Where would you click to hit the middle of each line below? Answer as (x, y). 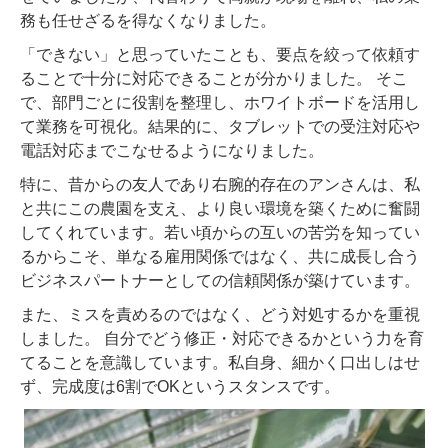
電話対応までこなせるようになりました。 (172, 151)
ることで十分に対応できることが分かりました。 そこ (214, 79)
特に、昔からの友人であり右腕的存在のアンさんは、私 (220, 185)
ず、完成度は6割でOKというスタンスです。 (180, 387)
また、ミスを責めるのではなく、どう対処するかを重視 (220, 315)
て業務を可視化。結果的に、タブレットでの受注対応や (220, 127)
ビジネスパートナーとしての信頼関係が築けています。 (220, 281)
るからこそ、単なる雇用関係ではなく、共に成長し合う (220, 257)
